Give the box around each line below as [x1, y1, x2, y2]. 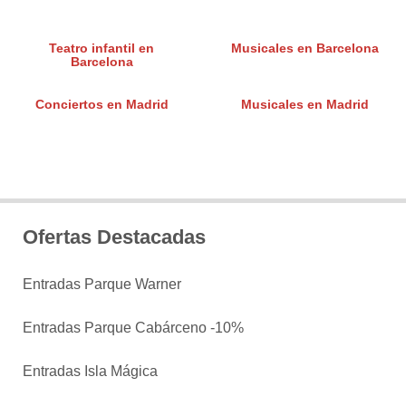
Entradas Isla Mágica [23, 363, 158, 380]
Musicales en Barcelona [230, 42, 379, 56]
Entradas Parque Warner [23, 276, 181, 293]
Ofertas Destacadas [23, 226, 206, 249]
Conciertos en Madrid [34, 98, 169, 112]
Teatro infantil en [49, 42, 154, 56]
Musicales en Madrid [240, 98, 369, 112]
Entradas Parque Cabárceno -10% [23, 320, 244, 336]
